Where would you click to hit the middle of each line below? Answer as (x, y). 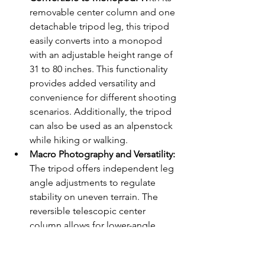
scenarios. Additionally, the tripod (102, 112)
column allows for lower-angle (94, 225)
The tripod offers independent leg (103, 169)
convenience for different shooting (104, 98)
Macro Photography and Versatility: (102, 154)
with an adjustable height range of (102, 55)
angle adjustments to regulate (94, 183)
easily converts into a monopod (97, 41)
